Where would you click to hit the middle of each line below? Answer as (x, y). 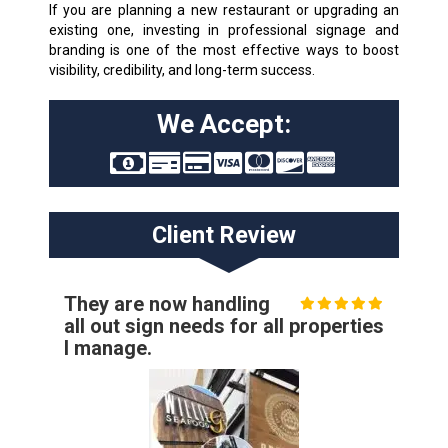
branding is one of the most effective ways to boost (224, 49)
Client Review (223, 234)
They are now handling (166, 303)
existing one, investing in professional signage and (224, 29)
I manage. (107, 347)
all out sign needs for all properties (223, 325)
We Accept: (223, 123)
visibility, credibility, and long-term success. (181, 69)
